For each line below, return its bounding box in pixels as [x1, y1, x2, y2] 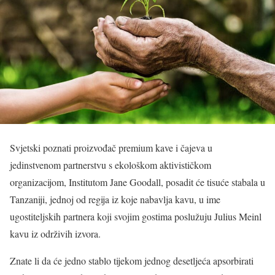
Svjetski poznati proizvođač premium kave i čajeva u [10, 141, 212, 154]
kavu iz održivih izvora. [10, 227, 101, 240]
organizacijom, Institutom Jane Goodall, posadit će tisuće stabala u [10, 175, 265, 188]
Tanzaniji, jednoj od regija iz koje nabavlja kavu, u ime [10, 192, 220, 206]
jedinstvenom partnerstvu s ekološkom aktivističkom [10, 158, 211, 171]
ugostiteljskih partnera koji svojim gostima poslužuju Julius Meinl [10, 209, 261, 223]
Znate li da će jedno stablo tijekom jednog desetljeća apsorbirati [10, 254, 254, 267]
